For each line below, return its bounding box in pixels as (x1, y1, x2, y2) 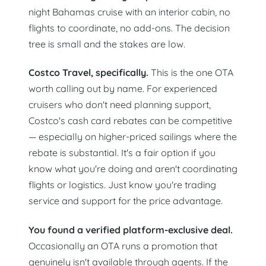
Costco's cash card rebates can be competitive (28, 115, 232, 127)
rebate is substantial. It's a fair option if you (28, 147, 216, 159)
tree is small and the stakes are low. (28, 37, 185, 50)
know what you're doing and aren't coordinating (28, 163, 237, 175)
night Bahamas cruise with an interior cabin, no (28, 5, 230, 18)
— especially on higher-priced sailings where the (28, 131, 237, 143)
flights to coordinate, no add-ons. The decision (28, 21, 230, 34)
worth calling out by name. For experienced (28, 83, 217, 95)
